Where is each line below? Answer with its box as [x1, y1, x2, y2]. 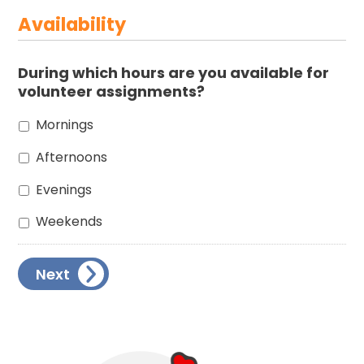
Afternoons [36, 147, 108, 167]
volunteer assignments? [18, 80, 206, 102]
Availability [18, 11, 127, 37]
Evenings [36, 180, 93, 199]
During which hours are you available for [18, 62, 330, 83]
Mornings [36, 115, 94, 135]
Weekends [36, 212, 103, 232]
